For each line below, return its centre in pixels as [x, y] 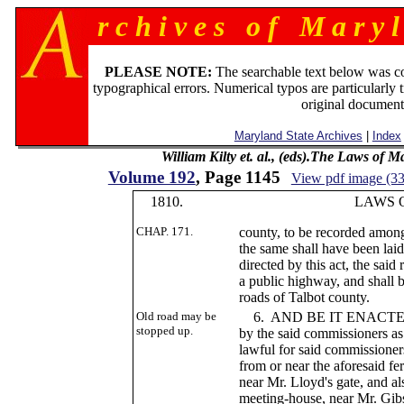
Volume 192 [151, 177]
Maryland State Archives [298, 136]
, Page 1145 [238, 177]
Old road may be [177, 316]
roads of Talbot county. [305, 297]
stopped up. [165, 331]
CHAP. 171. [165, 231]
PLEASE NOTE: [159, 72]
